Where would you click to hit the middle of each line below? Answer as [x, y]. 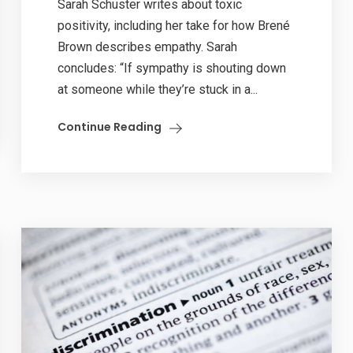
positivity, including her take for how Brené [174, 25]
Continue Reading [110, 126]
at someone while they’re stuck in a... [158, 89]
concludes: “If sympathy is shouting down [172, 68]
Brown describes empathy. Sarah [148, 46]
